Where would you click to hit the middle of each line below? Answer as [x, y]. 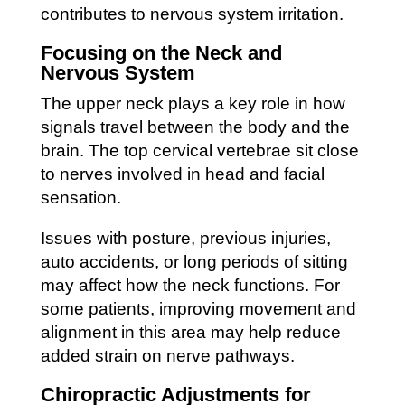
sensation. [80, 197]
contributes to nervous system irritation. [192, 14]
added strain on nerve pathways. [167, 355]
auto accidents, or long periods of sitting [194, 261]
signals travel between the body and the [195, 127]
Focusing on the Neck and [161, 52]
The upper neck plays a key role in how [193, 103]
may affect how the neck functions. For [190, 285]
